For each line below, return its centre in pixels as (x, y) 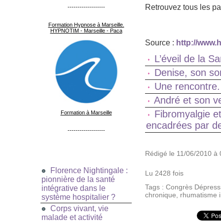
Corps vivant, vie (79, 209)
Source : (161, 43)
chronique (161, 195)
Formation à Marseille (86, 113)
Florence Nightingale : (89, 171)
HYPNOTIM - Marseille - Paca (86, 31)
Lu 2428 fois (164, 173)
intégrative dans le (74, 188)
